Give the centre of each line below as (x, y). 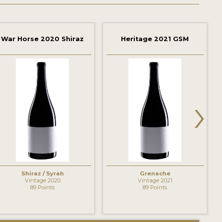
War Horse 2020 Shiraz (43, 39)
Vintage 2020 (42, 180)
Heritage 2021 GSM (155, 39)
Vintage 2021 (155, 180)
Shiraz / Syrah (42, 173)
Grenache (155, 173)
